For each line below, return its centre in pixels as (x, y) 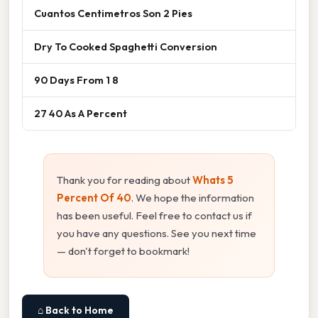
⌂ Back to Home (76, 310)
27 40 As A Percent (81, 113)
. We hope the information (193, 197)
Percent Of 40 (94, 197)
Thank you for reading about (125, 180)
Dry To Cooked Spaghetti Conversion (126, 46)
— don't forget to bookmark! (123, 251)
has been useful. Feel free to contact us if (154, 215)
